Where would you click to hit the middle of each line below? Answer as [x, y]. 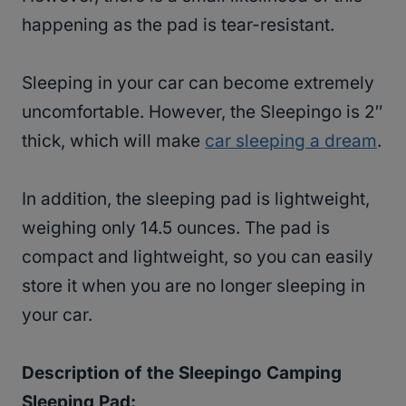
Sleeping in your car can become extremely [198, 82]
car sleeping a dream [291, 140]
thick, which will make [113, 140]
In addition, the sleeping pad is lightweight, [196, 198]
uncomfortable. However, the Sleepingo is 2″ [202, 111]
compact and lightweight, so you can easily [198, 256]
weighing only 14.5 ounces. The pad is [176, 227]
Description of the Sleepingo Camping [182, 372]
